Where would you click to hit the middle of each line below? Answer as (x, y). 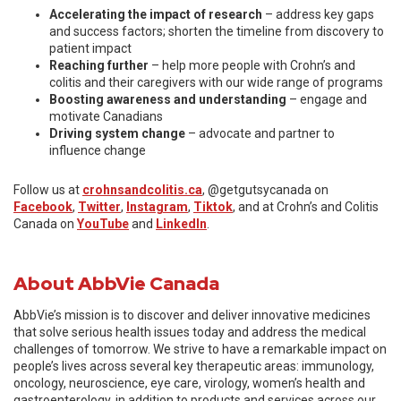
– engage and (327, 99)
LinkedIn (181, 224)
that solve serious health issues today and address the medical (190, 332)
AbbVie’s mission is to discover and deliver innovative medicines (192, 315)
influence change (98, 150)
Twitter (99, 207)
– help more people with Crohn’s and (252, 65)
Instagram (157, 207)
